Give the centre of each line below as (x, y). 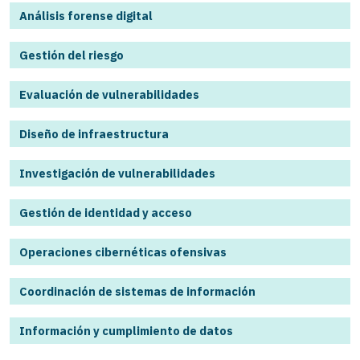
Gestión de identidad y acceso (106, 212)
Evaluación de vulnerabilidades (109, 94)
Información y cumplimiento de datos (126, 330)
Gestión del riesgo (72, 55)
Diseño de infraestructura (94, 133)
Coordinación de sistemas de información (137, 291)
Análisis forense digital (86, 15)
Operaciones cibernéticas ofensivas (123, 252)
